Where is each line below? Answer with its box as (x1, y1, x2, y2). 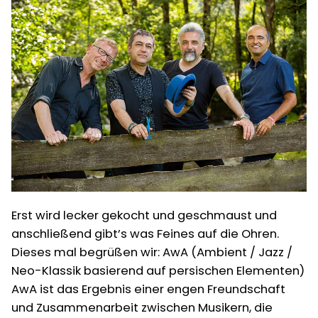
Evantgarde (159, 4, 216, 19)
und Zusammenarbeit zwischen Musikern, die (11, 299, 273, 316)
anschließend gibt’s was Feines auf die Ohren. (11, 225, 279, 242)
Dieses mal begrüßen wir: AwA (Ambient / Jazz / (11, 243, 292, 261)
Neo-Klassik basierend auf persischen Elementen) (11, 262, 305, 279)
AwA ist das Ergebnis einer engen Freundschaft (11, 280, 285, 297)
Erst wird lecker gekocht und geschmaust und (11, 207, 277, 224)
